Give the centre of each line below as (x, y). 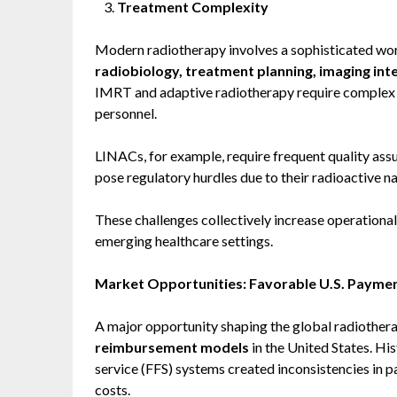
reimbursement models (172, 347)
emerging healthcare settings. (184, 241)
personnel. (126, 113)
